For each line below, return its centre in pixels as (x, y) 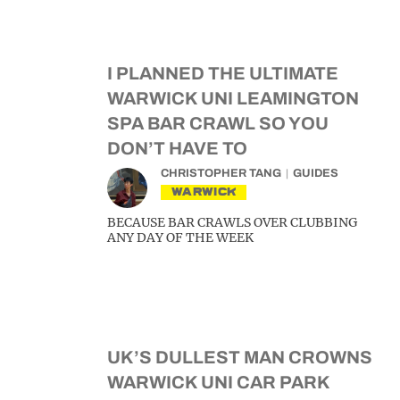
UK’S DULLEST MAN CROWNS (240, 358)
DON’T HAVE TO (177, 149)
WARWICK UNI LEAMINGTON (233, 99)
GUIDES (316, 174)
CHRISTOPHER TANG (221, 174)
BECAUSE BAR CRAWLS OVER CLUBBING (232, 223)
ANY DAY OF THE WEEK (180, 238)
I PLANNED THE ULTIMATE (223, 74)
